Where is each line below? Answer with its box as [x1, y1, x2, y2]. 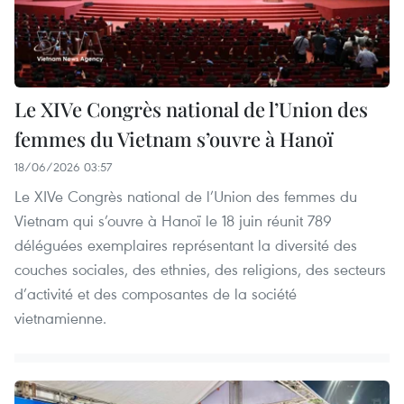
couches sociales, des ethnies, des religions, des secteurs [14, 259, 386, 280]
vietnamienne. [14, 308, 106, 329]
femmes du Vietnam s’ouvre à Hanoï [14, 125, 334, 153]
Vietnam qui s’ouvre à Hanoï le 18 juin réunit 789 [14, 210, 332, 232]
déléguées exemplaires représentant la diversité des [14, 234, 357, 256]
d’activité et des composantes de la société [14, 283, 297, 305]
